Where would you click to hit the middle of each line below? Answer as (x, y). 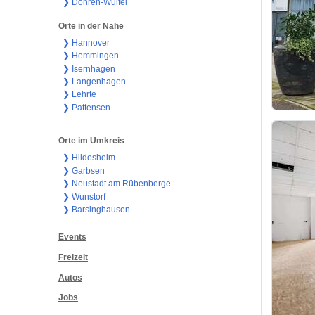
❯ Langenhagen (94, 82)
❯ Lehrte (79, 95)
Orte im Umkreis (91, 141)
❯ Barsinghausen (96, 210)
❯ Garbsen (83, 171)
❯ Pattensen (86, 107)
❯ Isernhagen (89, 69)
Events (72, 237)
